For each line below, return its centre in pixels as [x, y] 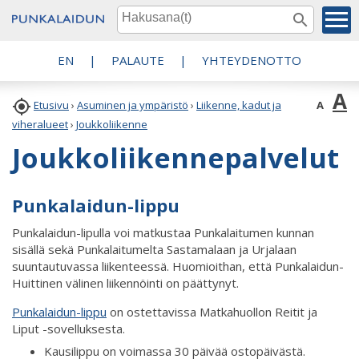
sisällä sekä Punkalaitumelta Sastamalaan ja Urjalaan [154, 249]
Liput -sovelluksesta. [69, 328]
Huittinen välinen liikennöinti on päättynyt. [125, 282]
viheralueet [40, 124]
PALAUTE [138, 60]
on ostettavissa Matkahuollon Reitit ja [212, 311]
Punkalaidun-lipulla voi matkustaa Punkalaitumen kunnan [163, 232]
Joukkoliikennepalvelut [175, 158]
